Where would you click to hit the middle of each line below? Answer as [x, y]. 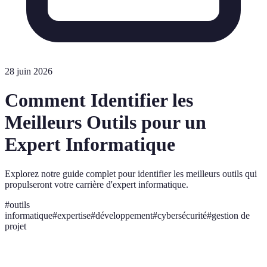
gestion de [231, 215]
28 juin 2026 [29, 71]
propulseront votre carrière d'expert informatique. [97, 184]
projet [15, 226]
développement [124, 215]
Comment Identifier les [99, 100]
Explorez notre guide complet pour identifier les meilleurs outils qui [131, 173]
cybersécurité [182, 215]
